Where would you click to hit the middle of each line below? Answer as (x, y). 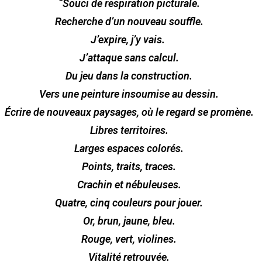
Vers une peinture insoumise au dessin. (129, 94)
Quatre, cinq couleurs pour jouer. (129, 202)
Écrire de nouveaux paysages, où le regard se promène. (129, 112)
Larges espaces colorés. (129, 148)
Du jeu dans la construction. (129, 75)
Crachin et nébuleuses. (129, 184)
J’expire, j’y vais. (129, 39)
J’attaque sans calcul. (129, 57)
